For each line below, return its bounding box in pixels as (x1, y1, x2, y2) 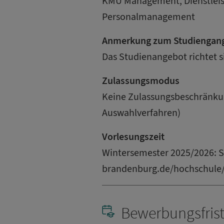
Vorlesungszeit (102, 130, 164, 143)
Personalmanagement (102, 10, 195, 23)
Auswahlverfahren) (102, 106, 180, 119)
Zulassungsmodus (102, 74, 179, 87)
